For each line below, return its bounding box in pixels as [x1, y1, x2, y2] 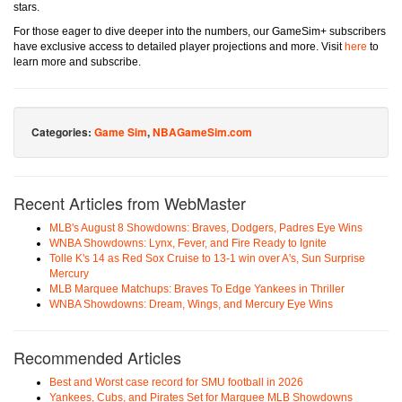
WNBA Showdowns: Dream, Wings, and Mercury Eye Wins [49, 298, 333, 311]
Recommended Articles [13, 345, 181, 370]
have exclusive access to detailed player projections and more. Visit [13, 40, 345, 54]
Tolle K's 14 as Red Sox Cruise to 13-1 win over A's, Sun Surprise [49, 252, 365, 266]
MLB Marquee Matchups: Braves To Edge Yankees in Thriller [49, 283, 345, 296]
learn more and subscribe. [13, 56, 141, 69]
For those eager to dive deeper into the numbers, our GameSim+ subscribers [13, 25, 386, 39]
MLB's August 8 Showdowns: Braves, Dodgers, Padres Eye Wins [49, 222, 363, 235]
